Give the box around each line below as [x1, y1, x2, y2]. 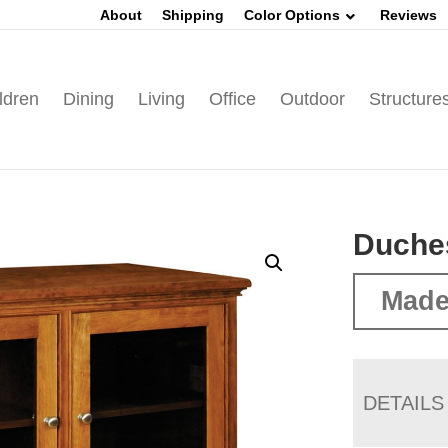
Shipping [162, 7, 224, 23]
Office [208, 89, 256, 109]
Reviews [380, 7, 437, 23]
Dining [62, 89, 114, 109]
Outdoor [279, 89, 345, 109]
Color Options [244, 7, 340, 23]
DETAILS [363, 392, 445, 414]
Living [137, 89, 185, 109]
